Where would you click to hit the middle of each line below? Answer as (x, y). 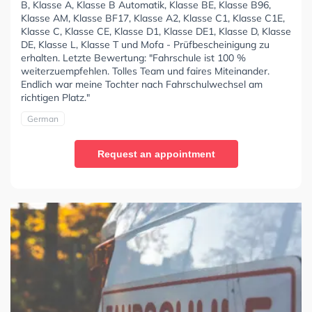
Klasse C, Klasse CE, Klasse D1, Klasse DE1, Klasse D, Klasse (156, 31)
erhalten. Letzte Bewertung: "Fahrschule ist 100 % (133, 57)
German (43, 118)
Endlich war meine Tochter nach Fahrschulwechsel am (142, 84)
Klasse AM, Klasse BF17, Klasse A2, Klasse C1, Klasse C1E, (153, 18)
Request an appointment (156, 154)
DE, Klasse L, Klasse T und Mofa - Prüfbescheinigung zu (145, 44)
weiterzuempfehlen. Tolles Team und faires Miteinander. (145, 71)
